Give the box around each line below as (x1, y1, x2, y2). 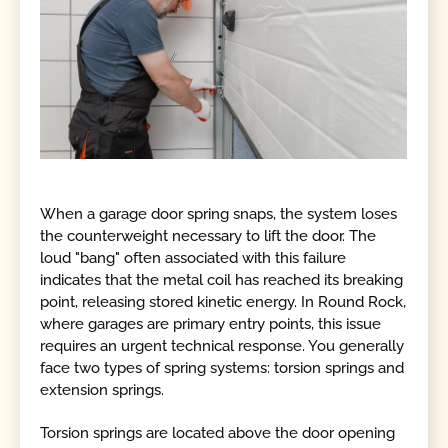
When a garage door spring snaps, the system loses (40, 205, 398, 224)
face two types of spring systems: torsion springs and (40, 359, 405, 378)
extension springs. (40, 381, 165, 400)
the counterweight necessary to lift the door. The (40, 227, 377, 246)
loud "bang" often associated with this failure (40, 249, 347, 268)
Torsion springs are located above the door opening (40, 423, 396, 442)
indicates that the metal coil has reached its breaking (40, 271, 404, 290)
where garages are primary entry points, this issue (40, 315, 382, 334)
